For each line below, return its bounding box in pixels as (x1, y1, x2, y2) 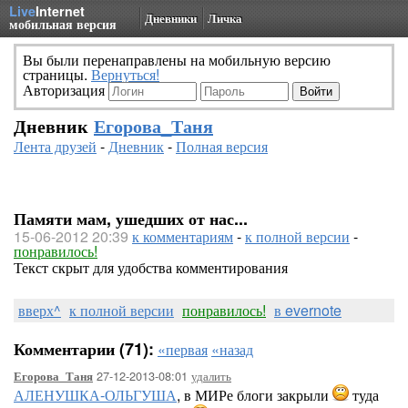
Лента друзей (14, 136, 97, 157)
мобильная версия (9, 15, 117, 33)
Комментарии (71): (14, 337, 154, 361)
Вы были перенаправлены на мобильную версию (23, 49, 331, 70)
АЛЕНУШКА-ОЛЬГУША (14, 384, 177, 405)
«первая (158, 339, 208, 360)
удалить (191, 367, 231, 384)
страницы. (23, 64, 91, 85)
